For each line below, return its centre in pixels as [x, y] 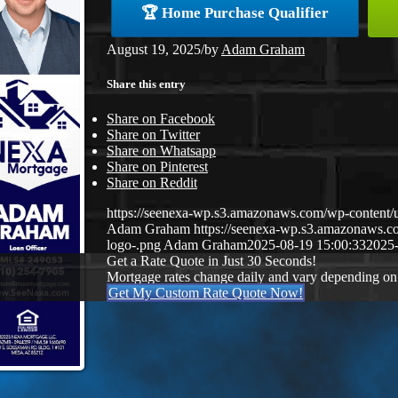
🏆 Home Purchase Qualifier [235, 13]
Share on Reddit [152, 183]
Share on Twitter [153, 135]
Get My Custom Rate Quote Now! [206, 293]
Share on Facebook [161, 119]
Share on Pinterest [157, 167]
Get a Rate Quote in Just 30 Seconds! [211, 261]
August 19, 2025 [154, 49]
